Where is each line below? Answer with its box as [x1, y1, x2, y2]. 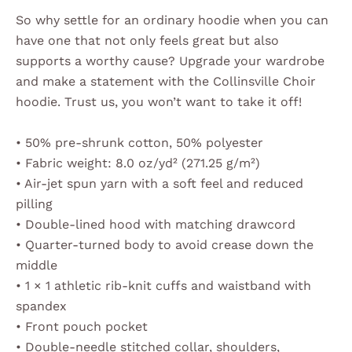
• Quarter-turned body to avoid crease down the [16, 236, 313, 252]
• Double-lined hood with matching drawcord [16, 216, 295, 232]
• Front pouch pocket [16, 318, 148, 334]
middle [16, 257, 57, 273]
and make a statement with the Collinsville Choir [16, 74, 316, 90]
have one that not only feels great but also [16, 33, 279, 49]
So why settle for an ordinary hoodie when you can [16, 13, 328, 28]
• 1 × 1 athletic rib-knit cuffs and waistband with [16, 277, 311, 293]
